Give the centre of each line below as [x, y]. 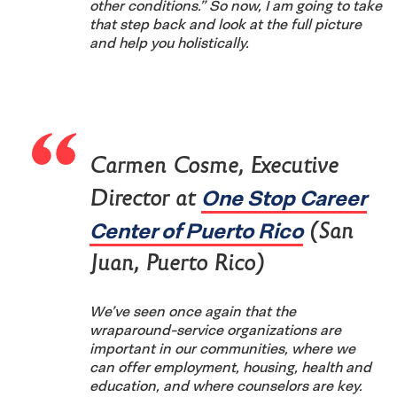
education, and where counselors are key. [226, 385]
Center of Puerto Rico [196, 230]
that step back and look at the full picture [226, 23]
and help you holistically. [169, 42]
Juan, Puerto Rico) [177, 262]
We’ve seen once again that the [193, 311]
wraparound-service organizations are [215, 329]
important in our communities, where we [222, 348]
